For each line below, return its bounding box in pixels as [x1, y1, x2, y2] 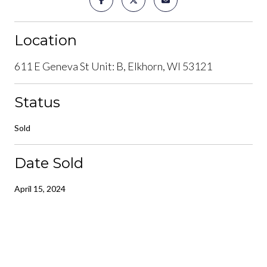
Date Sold [14, 154, 83, 172]
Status [14, 93, 60, 111]
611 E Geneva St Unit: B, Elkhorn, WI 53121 [14, 59, 212, 73]
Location [14, 31, 77, 49]
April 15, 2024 [14, 183, 66, 194]
